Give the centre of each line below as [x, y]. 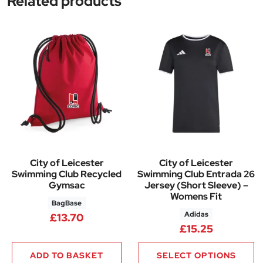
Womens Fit [196, 196]
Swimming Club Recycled [67, 174]
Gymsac [67, 185]
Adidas [196, 214]
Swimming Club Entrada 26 [196, 174]
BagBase [67, 203]
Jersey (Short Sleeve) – [196, 185]
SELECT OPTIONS [196, 255]
